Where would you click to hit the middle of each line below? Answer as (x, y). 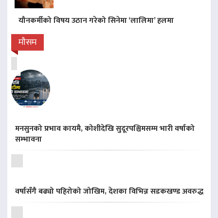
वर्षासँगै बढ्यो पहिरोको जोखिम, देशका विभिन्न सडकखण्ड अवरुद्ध (109, 192)
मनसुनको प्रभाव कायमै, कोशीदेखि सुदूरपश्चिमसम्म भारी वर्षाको (105, 129)
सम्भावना (28, 140)
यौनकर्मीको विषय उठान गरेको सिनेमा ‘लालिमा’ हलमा (96, 21)
